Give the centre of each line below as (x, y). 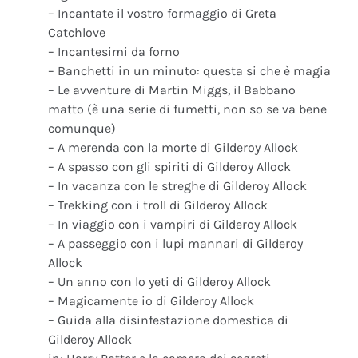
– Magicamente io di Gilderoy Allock (151, 300)
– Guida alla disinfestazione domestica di (168, 320)
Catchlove (77, 32)
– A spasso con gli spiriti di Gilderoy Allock (169, 166)
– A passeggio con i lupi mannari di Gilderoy (175, 243)
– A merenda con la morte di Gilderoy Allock (173, 147)
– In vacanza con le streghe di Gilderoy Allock (177, 185)
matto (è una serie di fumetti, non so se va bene (187, 109)
